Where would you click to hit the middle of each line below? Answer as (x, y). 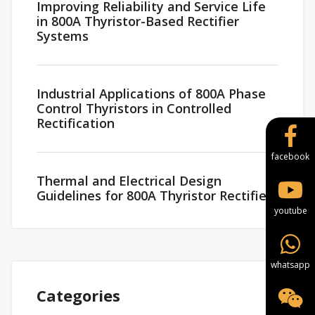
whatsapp (290, 265)
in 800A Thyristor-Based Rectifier (138, 21)
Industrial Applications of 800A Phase (151, 94)
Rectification (76, 123)
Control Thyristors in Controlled (134, 108)
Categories (78, 295)
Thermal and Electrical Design (129, 181)
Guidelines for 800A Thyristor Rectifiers (157, 195)
